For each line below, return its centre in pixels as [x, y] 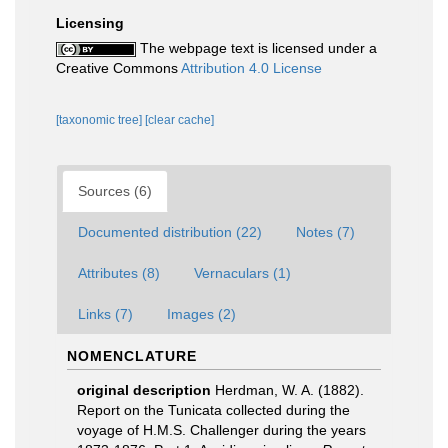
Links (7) [105, 314]
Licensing [90, 23]
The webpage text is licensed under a [256, 48]
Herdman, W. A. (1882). [289, 390]
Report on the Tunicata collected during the [213, 410]
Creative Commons [118, 68]
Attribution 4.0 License [251, 68]
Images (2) [201, 314]
